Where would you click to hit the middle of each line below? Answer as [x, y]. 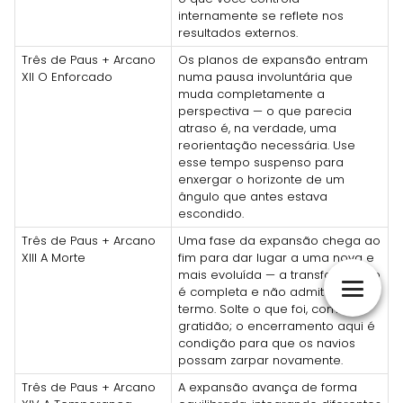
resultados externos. [238, 32]
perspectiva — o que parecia [265, 111]
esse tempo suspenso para [261, 162]
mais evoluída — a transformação [279, 274]
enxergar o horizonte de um [261, 179]
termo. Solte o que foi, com [258, 309]
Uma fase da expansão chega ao [279, 240]
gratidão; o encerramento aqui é [277, 326]
